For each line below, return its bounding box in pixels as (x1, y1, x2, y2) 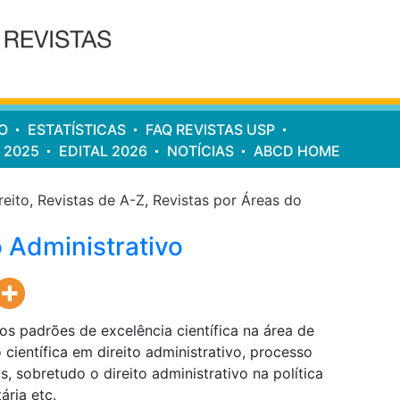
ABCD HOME (254, 141, 340, 160)
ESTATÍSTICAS (28, 120, 126, 138)
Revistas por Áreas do (153, 191, 302, 209)
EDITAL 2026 (59, 141, 147, 160)
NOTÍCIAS (167, 141, 234, 160)
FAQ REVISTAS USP (146, 120, 275, 138)
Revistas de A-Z (37, 191, 145, 209)
